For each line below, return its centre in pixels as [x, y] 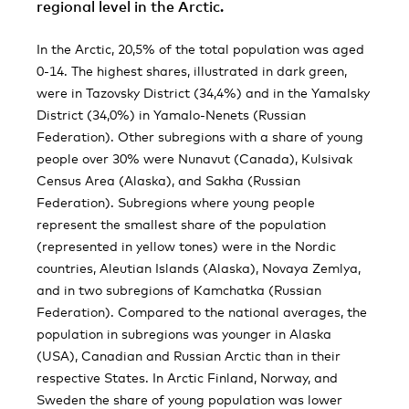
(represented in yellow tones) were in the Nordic [186, 246]
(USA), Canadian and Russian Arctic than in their [189, 356]
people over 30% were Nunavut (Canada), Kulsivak [194, 158]
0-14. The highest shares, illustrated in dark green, [192, 71]
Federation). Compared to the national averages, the [202, 312]
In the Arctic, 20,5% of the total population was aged [200, 49]
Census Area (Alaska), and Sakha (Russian [168, 180]
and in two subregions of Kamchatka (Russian [179, 290]
